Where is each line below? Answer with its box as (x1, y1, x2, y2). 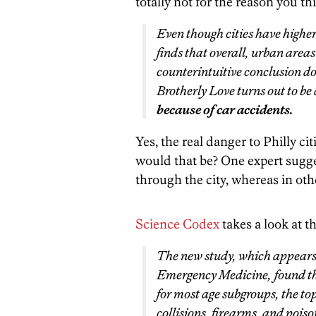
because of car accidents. (157, 102, 293, 118)
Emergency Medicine (157, 267, 268, 283)
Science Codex (135, 216, 219, 232)
